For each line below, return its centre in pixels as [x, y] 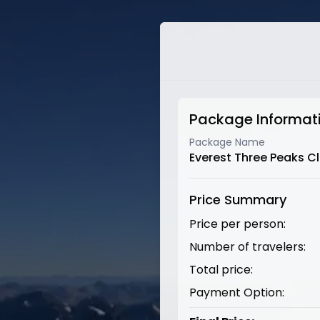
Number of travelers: [247, 247]
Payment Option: [237, 292]
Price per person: [237, 224]
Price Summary [238, 200]
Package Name [227, 142]
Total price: [221, 270]
